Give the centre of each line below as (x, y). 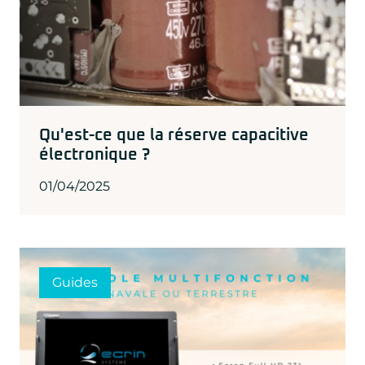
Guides (75, 283)
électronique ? (95, 155)
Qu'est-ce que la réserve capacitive (174, 136)
